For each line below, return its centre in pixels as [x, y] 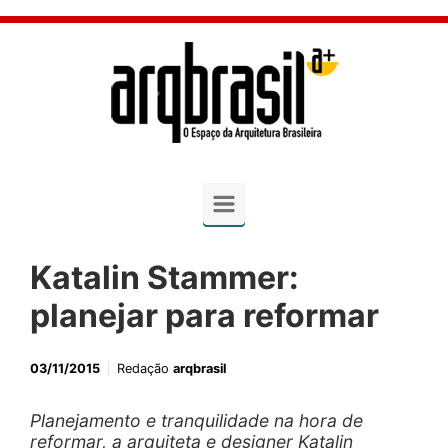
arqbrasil [199, 368]
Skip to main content [103, 25]
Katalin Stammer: [164, 277]
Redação [145, 368]
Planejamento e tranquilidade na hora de [196, 420]
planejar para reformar [204, 315]
